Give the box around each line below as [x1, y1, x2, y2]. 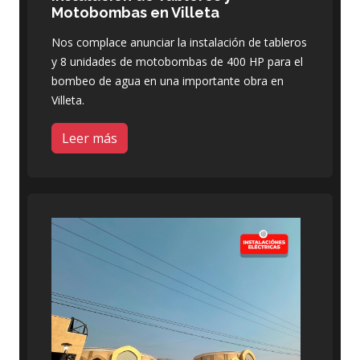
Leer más [62, 129, 117, 147]
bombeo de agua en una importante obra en [51, 72, 284, 88]
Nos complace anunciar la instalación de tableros [51, 34, 307, 50]
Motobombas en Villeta [51, 3, 219, 21]
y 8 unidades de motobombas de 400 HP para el [51, 53, 303, 69]
